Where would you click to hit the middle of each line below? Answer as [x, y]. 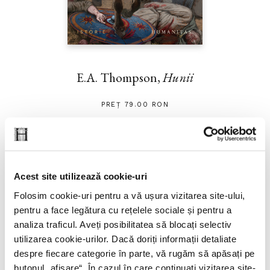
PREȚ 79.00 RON [135, 104]
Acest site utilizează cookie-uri [80, 176]
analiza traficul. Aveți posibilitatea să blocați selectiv [123, 224]
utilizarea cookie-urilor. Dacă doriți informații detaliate [125, 239]
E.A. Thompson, [120, 77]
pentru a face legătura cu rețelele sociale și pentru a [123, 210]
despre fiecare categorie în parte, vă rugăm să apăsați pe [134, 253]
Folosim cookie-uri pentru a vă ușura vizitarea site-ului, [130, 195]
